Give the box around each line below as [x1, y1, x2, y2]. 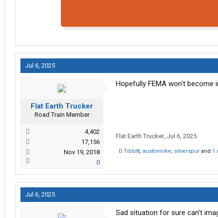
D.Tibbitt [119, 148, 140, 155]
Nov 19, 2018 [64, 148, 100, 156]
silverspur [174, 148, 200, 155]
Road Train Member [34, 111, 90, 119]
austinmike [143, 148, 171, 155]
